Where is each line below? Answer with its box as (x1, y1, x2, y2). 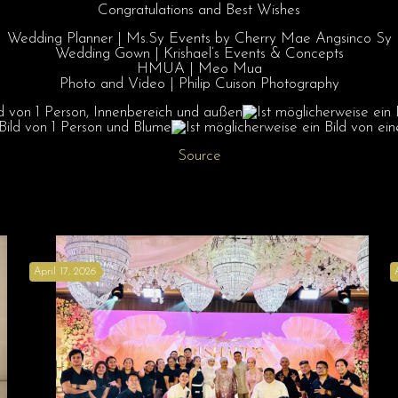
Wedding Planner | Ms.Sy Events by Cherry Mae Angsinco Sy (6, 31, 392, 46)
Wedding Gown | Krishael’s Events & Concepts (54, 46, 344, 61)
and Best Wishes (194, 3, 300, 18)
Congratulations (98, 3, 194, 18)
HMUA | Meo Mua (136, 61, 262, 76)
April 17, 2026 (33, 267, 96, 277)
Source (177, 148, 221, 163)
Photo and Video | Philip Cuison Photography (59, 76, 339, 92)
